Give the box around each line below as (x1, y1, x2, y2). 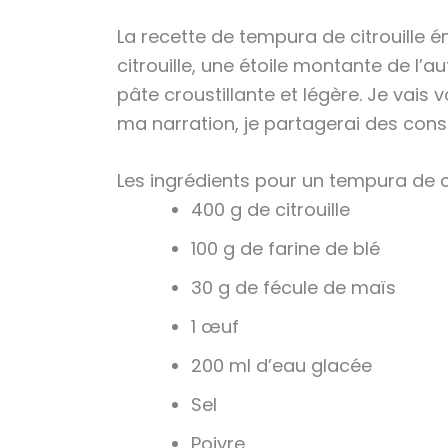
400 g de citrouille (191, 197, 350, 223)
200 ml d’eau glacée (191, 353, 372, 379)
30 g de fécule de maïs (191, 275, 396, 301)
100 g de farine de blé (191, 236, 380, 262)
